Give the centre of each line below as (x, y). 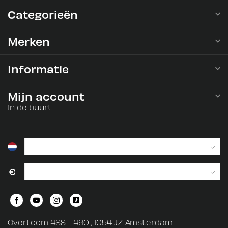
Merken (29, 41)
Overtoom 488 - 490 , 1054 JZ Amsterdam (90, 222)
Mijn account (46, 96)
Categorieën (43, 14)
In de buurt (30, 107)
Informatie (38, 68)
